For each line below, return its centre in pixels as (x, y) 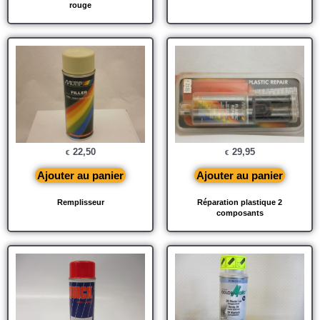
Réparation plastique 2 (240, 202)
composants (240, 213)
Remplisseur (80, 202)
